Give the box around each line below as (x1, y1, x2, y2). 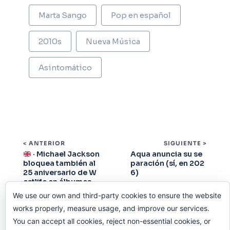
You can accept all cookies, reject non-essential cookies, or (13, 217, 210, 225)
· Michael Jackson (31, 149, 100, 159)
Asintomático (39, 63, 92, 73)
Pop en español (111, 10, 171, 21)
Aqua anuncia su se (130, 149, 202, 159)
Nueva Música (86, 36, 140, 47)
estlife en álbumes (23, 177, 91, 187)
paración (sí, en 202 (130, 159, 204, 168)
